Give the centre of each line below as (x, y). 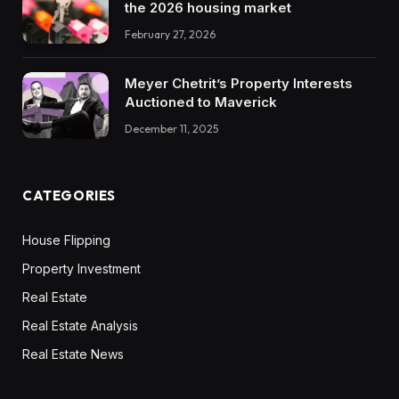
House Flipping (66, 240)
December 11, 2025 (171, 129)
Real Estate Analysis (80, 325)
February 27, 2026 (170, 34)
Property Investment (81, 268)
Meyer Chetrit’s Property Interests (239, 84)
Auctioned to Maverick (201, 102)
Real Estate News (73, 354)
